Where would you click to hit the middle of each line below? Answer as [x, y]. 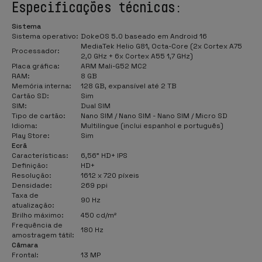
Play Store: [31, 135]
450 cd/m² [99, 215]
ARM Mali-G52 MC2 [114, 66]
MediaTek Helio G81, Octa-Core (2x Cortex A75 [161, 46]
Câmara [25, 245]
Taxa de [25, 195]
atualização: [33, 205]
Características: [40, 155]
